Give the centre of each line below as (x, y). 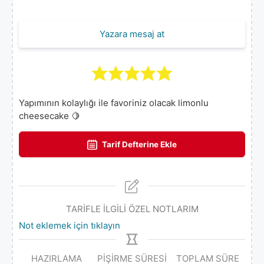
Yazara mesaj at (132, 34)
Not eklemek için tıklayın (70, 225)
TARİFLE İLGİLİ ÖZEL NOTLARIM (132, 209)
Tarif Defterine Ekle (139, 145)
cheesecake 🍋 (49, 116)
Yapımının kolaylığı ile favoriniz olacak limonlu (114, 103)
